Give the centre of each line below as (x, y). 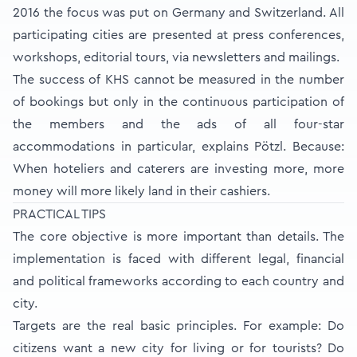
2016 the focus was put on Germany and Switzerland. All (178, 13)
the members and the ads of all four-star (178, 124)
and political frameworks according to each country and (178, 281)
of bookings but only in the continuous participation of (178, 102)
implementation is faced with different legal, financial (178, 259)
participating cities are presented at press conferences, (178, 35)
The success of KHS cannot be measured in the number (178, 80)
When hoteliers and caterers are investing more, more (178, 169)
